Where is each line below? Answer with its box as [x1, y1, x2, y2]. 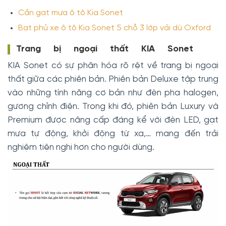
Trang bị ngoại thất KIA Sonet [16, 44, 193, 54]
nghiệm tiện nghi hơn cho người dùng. [8, 143, 154, 152]
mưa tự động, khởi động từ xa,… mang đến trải [8, 129, 218, 139]
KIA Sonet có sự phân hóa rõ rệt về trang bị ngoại [8, 61, 218, 71]
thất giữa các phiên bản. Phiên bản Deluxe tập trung [8, 75, 218, 84]
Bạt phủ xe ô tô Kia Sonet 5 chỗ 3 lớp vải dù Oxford [18, 23, 211, 32]
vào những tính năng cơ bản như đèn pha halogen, [8, 88, 218, 98]
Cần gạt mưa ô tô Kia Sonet [18, 8, 123, 17]
